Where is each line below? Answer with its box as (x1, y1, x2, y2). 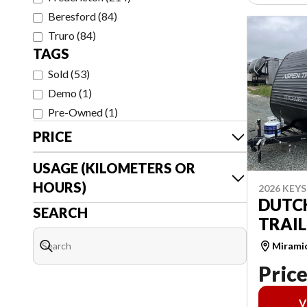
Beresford (48, 10, 96, 23)
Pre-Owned (48, 106, 103, 119)
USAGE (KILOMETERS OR (33, 160, 195, 176)
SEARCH (33, 204, 88, 221)
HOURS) (33, 179, 86, 195)
